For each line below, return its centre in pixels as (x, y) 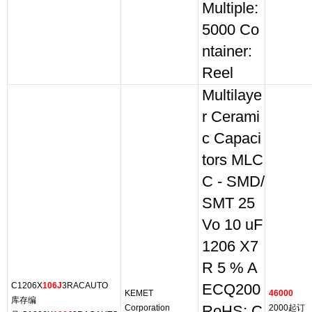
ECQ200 (231, 290)
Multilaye (232, 95)
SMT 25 (228, 203)
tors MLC (233, 160)
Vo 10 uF (232, 225)
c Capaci (232, 139)
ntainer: (227, 52)
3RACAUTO (85, 286)
